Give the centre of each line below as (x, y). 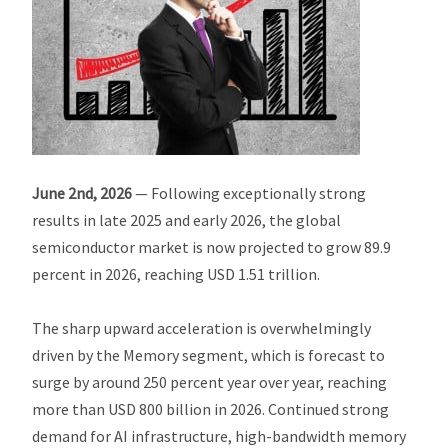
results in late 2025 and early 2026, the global (187, 220)
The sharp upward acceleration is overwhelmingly (202, 328)
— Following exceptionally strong (249, 193)
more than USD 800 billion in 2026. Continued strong (211, 409)
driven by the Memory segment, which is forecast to (209, 355)
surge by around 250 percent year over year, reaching (210, 382)
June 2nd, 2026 (82, 193)
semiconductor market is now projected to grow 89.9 (212, 247)
